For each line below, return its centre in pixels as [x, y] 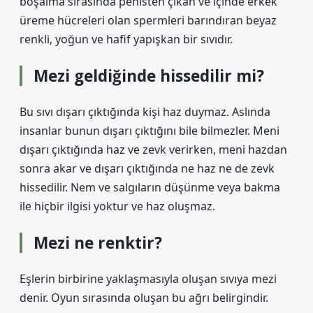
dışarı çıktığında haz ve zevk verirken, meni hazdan [153, 150]
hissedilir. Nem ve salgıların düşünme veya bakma [150, 187]
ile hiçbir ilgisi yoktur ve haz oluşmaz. [117, 206]
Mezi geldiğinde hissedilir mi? [149, 76]
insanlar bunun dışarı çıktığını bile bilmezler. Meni [150, 131]
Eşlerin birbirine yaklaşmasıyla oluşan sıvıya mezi [148, 279]
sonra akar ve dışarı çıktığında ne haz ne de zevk [147, 168]
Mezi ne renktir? [98, 243]
